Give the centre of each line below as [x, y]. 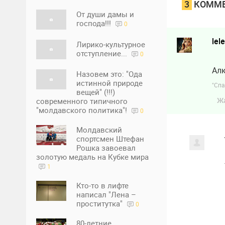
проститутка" [100, 204]
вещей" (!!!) [96, 92]
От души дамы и [105, 14]
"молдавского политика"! [83, 110]
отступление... [103, 53]
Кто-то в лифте [102, 186]
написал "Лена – [106, 195]
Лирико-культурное [111, 44]
